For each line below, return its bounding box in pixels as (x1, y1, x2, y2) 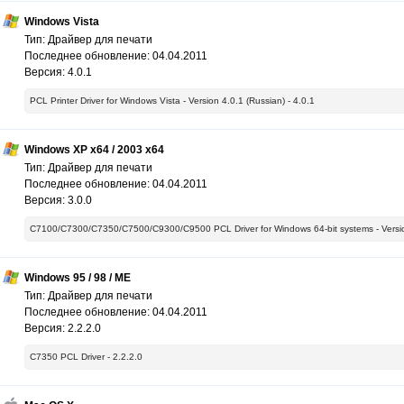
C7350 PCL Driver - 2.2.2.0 (30, 352, 142, 363)
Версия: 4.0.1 (24, 66, 92, 79)
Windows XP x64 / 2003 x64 (24, 143, 164, 157)
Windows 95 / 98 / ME (24, 271, 131, 285)
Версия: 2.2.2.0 (24, 322, 101, 335)
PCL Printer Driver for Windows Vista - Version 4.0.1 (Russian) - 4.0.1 (30, 96, 315, 106)
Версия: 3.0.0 (24, 194, 92, 207)
